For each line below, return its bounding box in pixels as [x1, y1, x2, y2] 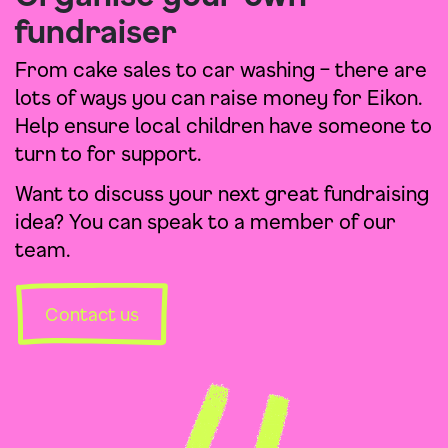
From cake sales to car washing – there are [15, 58, 427, 82]
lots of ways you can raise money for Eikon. [15, 86, 422, 110]
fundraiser [15, 13, 177, 50]
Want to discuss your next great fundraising [15, 182, 429, 206]
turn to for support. [15, 142, 201, 166]
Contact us [45, 303, 139, 326]
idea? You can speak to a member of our [15, 210, 396, 234]
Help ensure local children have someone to [15, 114, 432, 138]
